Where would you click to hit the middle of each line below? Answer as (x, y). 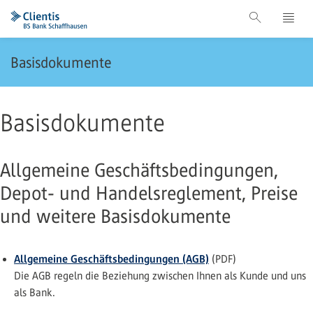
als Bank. (35, 292)
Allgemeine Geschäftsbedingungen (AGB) (111, 259)
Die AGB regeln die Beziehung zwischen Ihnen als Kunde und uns (160, 276)
